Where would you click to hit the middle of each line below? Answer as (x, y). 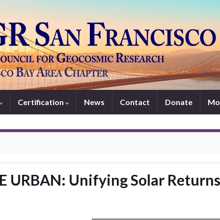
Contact (135, 102)
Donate (179, 102)
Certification (41, 102)
